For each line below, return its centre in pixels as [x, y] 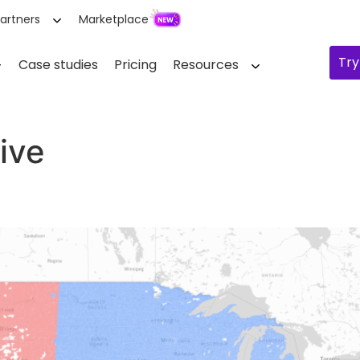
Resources [206, 65]
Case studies [59, 65]
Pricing [136, 65]
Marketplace [113, 19]
